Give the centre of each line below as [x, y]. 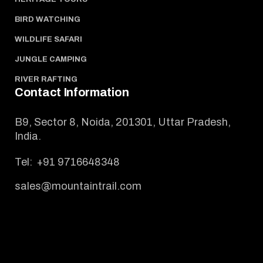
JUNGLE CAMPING [51, 59]
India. [28, 136]
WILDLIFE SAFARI [48, 39]
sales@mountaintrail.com [78, 186]
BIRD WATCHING [48, 19]
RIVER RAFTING [46, 79]
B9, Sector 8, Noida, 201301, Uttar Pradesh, [123, 122]
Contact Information [72, 92]
